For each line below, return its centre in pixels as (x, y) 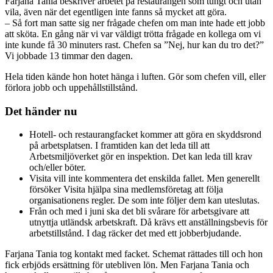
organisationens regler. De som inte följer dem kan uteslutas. (144, 200)
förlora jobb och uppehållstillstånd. (71, 87)
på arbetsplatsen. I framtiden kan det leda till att (119, 146)
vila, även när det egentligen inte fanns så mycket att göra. (116, 12)
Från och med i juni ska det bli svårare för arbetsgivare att (139, 211)
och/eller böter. (58, 168)
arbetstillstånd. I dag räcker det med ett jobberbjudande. (135, 233)
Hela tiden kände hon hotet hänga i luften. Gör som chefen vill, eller (135, 76)
